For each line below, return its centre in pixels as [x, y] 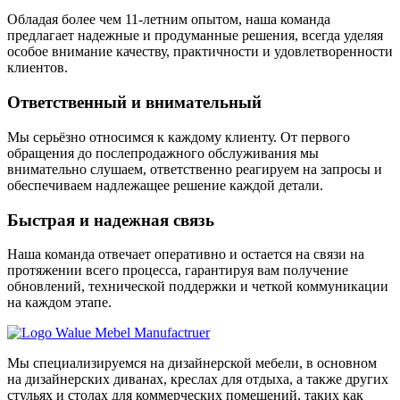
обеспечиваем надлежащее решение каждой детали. [165, 185]
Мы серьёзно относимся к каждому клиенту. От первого [179, 137]
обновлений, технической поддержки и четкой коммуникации [198, 287]
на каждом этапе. [59, 303]
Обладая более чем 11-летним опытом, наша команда [169, 20]
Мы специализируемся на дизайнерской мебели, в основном [192, 363]
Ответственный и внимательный [134, 103]
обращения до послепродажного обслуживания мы [163, 153]
